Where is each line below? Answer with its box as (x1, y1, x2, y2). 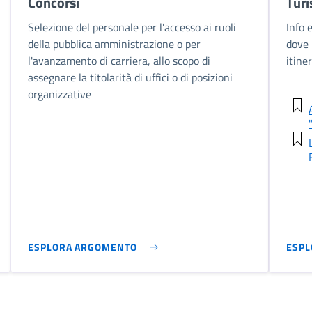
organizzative (28, 85, 92, 102)
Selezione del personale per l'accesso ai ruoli (28, 18, 237, 36)
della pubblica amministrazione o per (28, 35, 201, 52)
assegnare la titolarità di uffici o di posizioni (28, 68, 233, 86)
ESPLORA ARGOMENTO (28, 239, 137, 254)
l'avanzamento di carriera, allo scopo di (28, 52, 211, 69)
